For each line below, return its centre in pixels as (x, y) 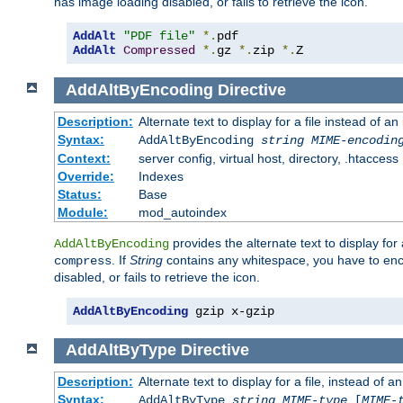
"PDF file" (159, 36)
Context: (84, 158)
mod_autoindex (182, 212)
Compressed (159, 51)
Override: (85, 176)
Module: (82, 212)
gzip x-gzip (231, 311)
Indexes (161, 176)
